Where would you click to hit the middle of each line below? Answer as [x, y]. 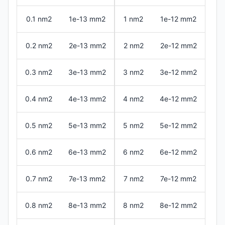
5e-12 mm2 [178, 125]
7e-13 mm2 [87, 178]
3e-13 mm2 [87, 72]
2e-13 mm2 [87, 45]
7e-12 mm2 [178, 178]
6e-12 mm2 [178, 152]
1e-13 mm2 [87, 19]
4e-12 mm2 [178, 98]
